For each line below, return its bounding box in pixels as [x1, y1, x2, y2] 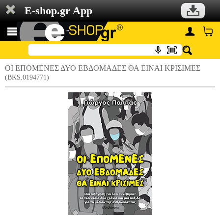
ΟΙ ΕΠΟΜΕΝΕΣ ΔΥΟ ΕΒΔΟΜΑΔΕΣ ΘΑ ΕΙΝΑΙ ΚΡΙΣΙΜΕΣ [5, 64, 200, 72]
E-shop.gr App [25, 4, 92, 17]
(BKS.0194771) [5, 74, 49, 81]
